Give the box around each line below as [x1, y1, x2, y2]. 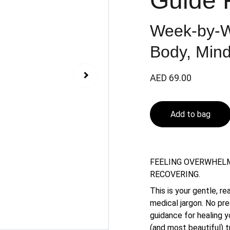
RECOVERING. [150, 169, 200, 179]
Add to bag [170, 109, 210, 119]
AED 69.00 [150, 72, 191, 83]
